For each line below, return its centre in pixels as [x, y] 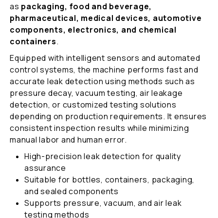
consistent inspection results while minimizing [100, 128]
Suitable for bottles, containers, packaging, [109, 179]
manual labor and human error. [68, 139]
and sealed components [72, 191]
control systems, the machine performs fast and [104, 69]
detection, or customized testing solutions [93, 104]
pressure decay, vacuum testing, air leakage [96, 93]
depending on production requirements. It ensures [108, 116]
